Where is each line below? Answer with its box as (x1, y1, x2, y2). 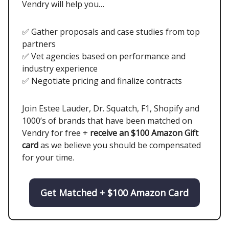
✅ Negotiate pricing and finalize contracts (22, 75, 182, 87)
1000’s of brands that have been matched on (22, 115, 192, 127)
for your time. (22, 152, 74, 164)
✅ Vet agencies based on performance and (22, 51, 186, 62)
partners (22, 38, 56, 50)
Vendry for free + (22, 127, 90, 139)
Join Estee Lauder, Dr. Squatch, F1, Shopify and (22, 103, 199, 114)
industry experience (22, 63, 98, 75)
